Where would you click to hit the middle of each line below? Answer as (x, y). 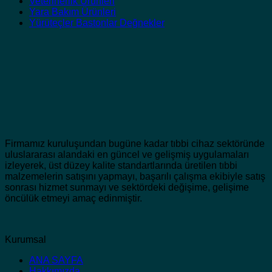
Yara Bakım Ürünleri (73, 12)
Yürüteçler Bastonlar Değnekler (97, 23)
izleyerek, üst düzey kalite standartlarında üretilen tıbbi (121, 166)
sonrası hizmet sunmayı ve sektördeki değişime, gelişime (127, 188)
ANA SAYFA (56, 260)
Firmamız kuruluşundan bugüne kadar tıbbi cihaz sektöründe (135, 144)
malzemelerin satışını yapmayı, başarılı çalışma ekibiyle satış (135, 177)
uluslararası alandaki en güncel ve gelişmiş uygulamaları (127, 155)
